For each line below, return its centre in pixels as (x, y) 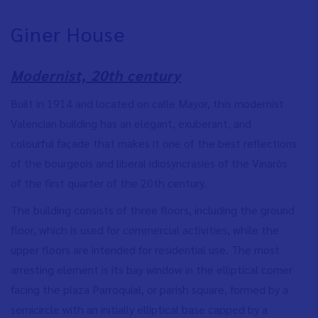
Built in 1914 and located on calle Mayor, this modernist (147, 103)
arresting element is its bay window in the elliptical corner (152, 269)
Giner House (68, 33)
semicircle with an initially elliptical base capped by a (139, 309)
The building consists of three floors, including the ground (153, 210)
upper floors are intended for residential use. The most (145, 250)
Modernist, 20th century (96, 75)
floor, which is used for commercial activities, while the (145, 230)
